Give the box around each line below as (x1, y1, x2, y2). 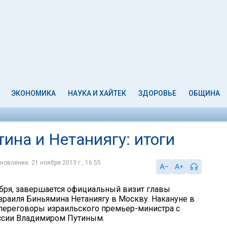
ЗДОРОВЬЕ (138, 89, 176, 97)
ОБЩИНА (188, 89, 220, 97)
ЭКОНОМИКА (11, 89, 56, 97)
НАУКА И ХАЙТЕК (68, 89, 127, 97)
